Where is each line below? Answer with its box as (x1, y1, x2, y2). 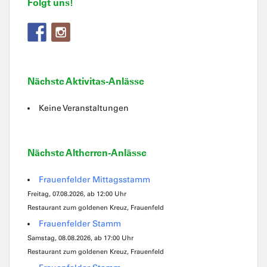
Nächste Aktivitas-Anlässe (27, 74, 144, 87)
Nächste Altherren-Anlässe (27, 146, 147, 159)
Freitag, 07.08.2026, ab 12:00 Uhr (27, 189, 126, 198)
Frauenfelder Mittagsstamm (39, 174, 150, 185)
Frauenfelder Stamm (39, 218, 121, 229)
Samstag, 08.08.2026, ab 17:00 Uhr (27, 233, 133, 242)
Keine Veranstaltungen (39, 103, 129, 113)
